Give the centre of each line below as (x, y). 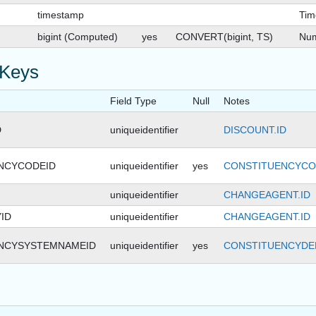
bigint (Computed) (78, 37)
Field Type (133, 101)
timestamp (61, 15)
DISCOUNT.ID (255, 130)
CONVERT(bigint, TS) (224, 37)
